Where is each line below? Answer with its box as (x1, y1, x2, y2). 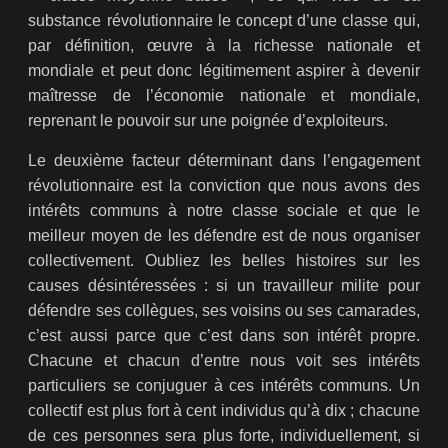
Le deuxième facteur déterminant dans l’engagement (28, 152, 420, 170)
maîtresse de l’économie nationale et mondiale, (28, 87, 420, 105)
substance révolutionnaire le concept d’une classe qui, (28, 12, 420, 30)
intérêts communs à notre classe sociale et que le (28, 202, 420, 220)
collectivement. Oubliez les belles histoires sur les (28, 252, 420, 270)
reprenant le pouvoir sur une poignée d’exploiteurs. (28, 112, 389, 130)
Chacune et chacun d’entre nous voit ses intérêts (28, 352, 420, 370)
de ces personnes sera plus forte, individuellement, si (28, 427, 420, 445)
